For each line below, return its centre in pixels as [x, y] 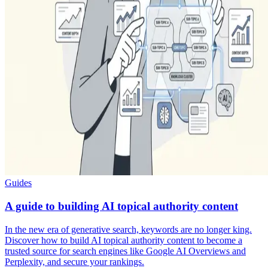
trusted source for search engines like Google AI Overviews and [125, 251]
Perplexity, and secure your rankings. [74, 261]
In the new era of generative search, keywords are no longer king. [128, 229]
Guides [18, 183]
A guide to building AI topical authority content [121, 206]
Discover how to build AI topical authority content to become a [124, 240]
